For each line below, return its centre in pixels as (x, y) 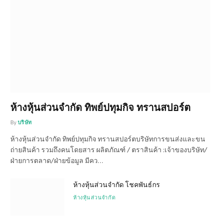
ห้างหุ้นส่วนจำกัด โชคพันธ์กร (117, 184)
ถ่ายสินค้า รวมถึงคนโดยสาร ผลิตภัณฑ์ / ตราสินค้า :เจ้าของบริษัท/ (109, 149)
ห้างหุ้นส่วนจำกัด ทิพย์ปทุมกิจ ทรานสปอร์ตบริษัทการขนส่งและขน (108, 138)
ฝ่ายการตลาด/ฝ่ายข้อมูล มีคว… (57, 160)
